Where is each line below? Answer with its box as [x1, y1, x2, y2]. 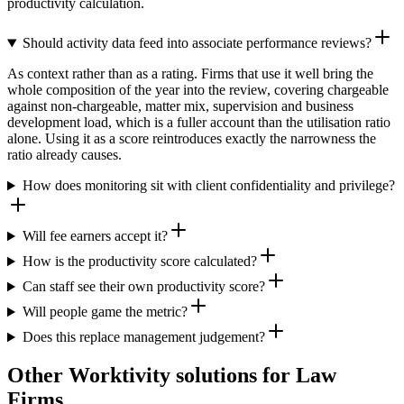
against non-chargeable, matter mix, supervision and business [7, 98, 353, 115]
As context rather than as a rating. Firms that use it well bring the [7, 66, 373, 82]
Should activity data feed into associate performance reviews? [22, 35, 372, 51]
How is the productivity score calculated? [22, 253, 257, 270]
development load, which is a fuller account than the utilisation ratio [7, 115, 390, 131]
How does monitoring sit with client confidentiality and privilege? [22, 178, 395, 194]
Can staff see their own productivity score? [22, 279, 265, 295]
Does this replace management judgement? [22, 329, 265, 345]
